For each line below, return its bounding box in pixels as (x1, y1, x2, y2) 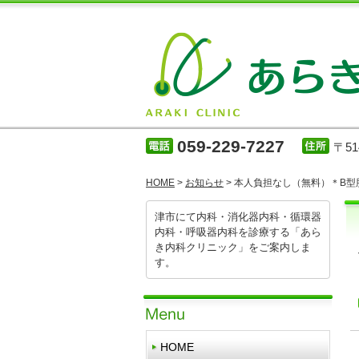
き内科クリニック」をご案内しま (155, 241, 311, 253)
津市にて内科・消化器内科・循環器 (155, 211, 321, 223)
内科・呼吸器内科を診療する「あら (155, 226, 321, 238)
